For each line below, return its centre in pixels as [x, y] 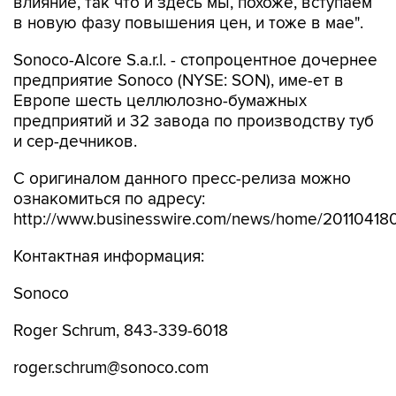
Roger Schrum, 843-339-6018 [121, 331]
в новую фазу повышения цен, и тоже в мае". [188, 23]
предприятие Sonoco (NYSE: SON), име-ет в [179, 81]
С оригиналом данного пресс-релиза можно [182, 179]
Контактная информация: [109, 257]
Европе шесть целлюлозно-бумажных [160, 101]
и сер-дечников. [75, 142]
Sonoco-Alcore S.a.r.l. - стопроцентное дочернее [195, 61]
